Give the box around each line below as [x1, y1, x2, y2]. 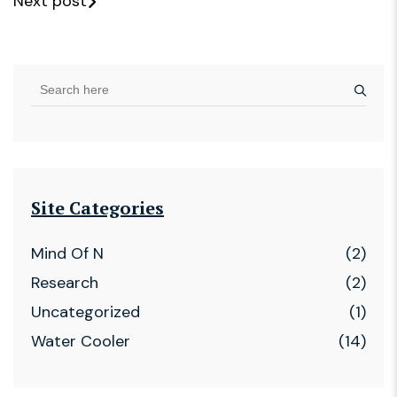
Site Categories [31, 196, 164, 221]
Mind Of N [31, 243, 104, 265]
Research [31, 272, 98, 294]
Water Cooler [31, 331, 130, 353]
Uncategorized [31, 301, 140, 323]
